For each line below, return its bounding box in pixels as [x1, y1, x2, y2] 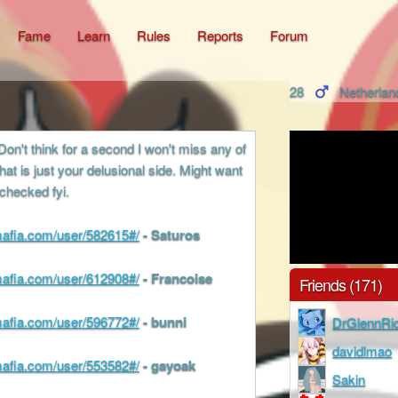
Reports [197, 26, 243, 45]
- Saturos [142, 225, 200, 245]
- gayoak [142, 355, 195, 376]
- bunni [142, 312, 187, 332]
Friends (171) [299, 272, 383, 296]
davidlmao [332, 340, 393, 360]
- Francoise [142, 268, 212, 289]
